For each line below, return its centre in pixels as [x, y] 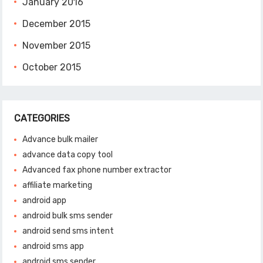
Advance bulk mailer [60, 140]
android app [45, 201]
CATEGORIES [42, 119]
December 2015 [57, 24]
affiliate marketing [58, 186]
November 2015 [57, 46]
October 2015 [52, 68]
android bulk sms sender [68, 216]
